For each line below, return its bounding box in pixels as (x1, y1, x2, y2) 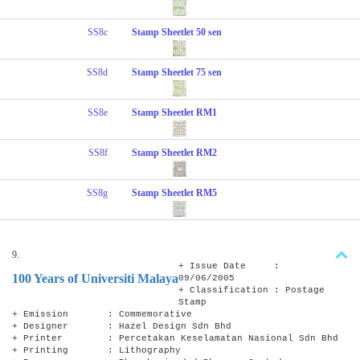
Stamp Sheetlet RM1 (132, 106, 218, 118)
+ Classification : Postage (178, 284, 325, 295)
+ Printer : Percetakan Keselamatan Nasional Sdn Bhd (12, 333, 338, 343)
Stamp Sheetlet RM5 (132, 186, 218, 198)
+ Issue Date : (178, 260, 280, 271)
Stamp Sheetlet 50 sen (132, 26, 223, 38)
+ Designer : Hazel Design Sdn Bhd (12, 321, 231, 331)
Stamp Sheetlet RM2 (132, 146, 218, 158)
